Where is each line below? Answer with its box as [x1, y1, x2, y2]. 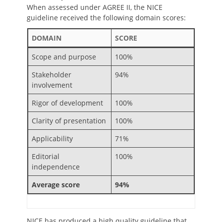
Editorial [32, 152, 59, 161]
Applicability [32, 134, 73, 143]
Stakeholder [32, 70, 71, 79]
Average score [32, 180, 80, 189]
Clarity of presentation [32, 116, 106, 125]
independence [32, 162, 80, 171]
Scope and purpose [32, 52, 96, 61]
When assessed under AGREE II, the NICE [27, 2, 163, 12]
